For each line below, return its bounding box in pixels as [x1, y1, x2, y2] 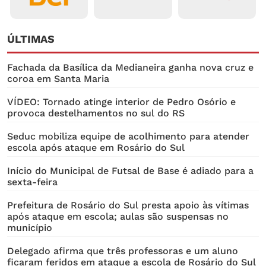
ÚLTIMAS [7, 32, 55, 45]
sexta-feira [7, 176, 58, 188]
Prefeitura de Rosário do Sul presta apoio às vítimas [7, 199, 249, 211]
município [7, 221, 52, 233]
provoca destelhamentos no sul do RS [7, 107, 185, 119]
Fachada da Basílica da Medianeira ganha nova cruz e [7, 61, 254, 73]
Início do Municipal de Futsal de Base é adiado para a [7, 164, 254, 176]
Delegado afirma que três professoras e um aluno [7, 245, 238, 256]
